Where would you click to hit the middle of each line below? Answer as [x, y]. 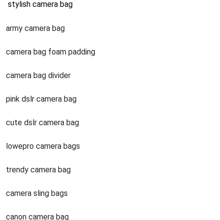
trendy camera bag [38, 170]
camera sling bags [37, 193]
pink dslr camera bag [41, 99]
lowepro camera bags [43, 146]
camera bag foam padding [51, 52]
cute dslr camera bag [42, 123]
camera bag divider [38, 75]
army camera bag [35, 28]
